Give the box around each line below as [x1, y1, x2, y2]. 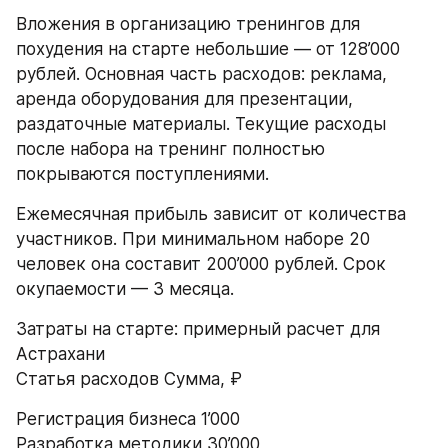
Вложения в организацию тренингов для [16, 14, 360, 34]
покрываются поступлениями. [16, 164, 269, 184]
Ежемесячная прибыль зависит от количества [16, 204, 406, 224]
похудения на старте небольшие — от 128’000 [16, 39, 400, 59]
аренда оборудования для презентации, [16, 89, 353, 109]
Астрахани [16, 344, 105, 364]
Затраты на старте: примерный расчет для [16, 319, 380, 339]
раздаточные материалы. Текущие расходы [16, 114, 386, 134]
